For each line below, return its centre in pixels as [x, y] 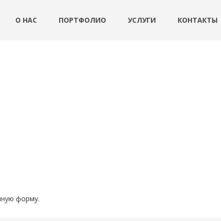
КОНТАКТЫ [198, 20]
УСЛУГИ [142, 20]
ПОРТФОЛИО [82, 20]
